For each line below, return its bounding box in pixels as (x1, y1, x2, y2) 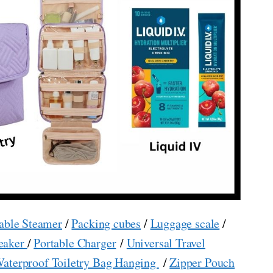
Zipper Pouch (169, 254, 235, 271)
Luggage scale (150, 215, 220, 232)
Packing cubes (71, 215, 141, 232)
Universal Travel (126, 235, 205, 252)
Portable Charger (34, 235, 116, 252)
